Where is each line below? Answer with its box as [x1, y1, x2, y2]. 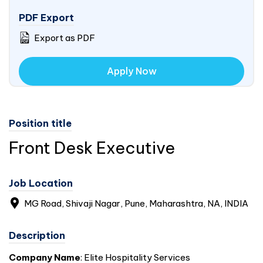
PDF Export [19, 12, 74, 23]
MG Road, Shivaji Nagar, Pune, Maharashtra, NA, [22, 198, 224, 209]
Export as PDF [32, 32, 95, 43]
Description [9, 230, 65, 241]
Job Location [9, 177, 73, 189]
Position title [9, 117, 72, 129]
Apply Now [106, 65, 157, 77]
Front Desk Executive [9, 137, 175, 158]
